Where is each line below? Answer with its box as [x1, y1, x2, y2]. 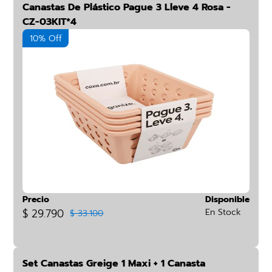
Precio [22, 193, 50, 206]
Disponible [205, 193, 250, 206]
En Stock [205, 206, 241, 219]
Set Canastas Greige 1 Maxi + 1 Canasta [22, 256, 206, 271]
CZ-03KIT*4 [22, 15, 77, 29]
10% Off [29, 32, 62, 45]
